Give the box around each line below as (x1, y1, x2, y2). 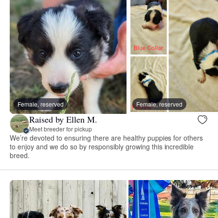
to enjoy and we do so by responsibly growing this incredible (10, 141, 194, 151)
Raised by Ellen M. (29, 113, 97, 126)
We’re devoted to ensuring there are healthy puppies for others (10, 132, 203, 143)
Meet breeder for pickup (29, 125, 92, 133)
